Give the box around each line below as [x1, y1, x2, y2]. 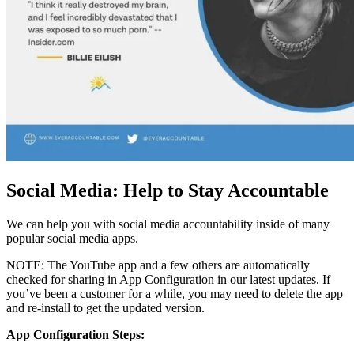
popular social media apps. [6, 231, 141, 245]
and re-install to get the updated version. [6, 300, 205, 314]
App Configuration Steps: [6, 327, 145, 341]
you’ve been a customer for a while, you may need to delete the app [6, 286, 343, 300]
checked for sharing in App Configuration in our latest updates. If [6, 272, 330, 286]
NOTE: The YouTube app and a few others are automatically [6, 258, 310, 272]
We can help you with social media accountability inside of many [6, 217, 330, 231]
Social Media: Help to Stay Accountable [6, 180, 329, 201]
